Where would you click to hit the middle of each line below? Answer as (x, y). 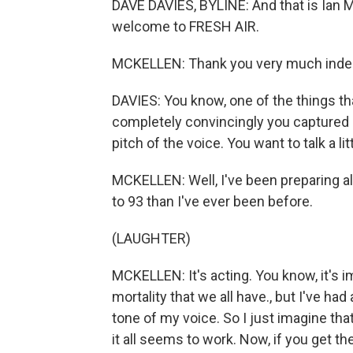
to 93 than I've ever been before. (212, 201)
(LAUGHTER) (151, 238)
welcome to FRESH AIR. (186, 26)
